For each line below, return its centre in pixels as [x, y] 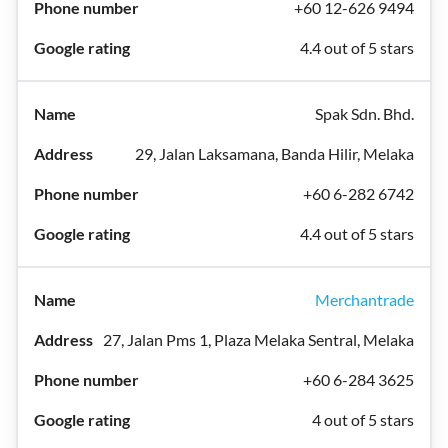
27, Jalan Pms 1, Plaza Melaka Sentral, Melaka [258, 339]
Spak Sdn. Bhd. [364, 113]
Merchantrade [364, 299]
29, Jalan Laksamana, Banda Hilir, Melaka [274, 153]
